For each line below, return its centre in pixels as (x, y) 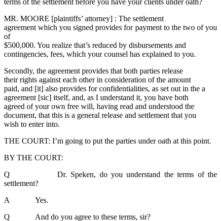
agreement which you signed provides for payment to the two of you (110, 28)
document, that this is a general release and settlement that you (100, 115)
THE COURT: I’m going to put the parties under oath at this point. (108, 141)
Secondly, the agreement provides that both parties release (93, 71)
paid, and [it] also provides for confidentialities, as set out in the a (106, 89)
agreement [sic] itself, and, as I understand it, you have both (98, 98)
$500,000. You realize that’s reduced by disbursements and (95, 45)
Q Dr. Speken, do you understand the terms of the (110, 175)
